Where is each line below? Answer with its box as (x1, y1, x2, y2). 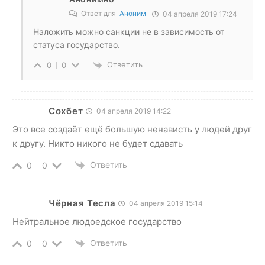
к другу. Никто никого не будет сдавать (12, 137, 183, 149)
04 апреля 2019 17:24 (161, 9, 237, 19)
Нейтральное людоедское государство (12, 215, 182, 227)
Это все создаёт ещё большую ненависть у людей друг (12, 123, 252, 135)
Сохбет (49, 105, 83, 117)
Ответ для (79, 9, 119, 18)
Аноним (119, 9, 146, 18)
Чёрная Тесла (49, 197, 116, 209)
